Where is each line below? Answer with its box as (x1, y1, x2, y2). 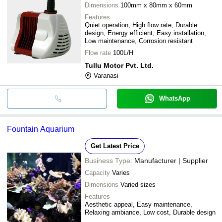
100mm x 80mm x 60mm (120, 1, 192, 9)
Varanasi (94, 71, 118, 79)
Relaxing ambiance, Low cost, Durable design (85, 208, 216, 216)
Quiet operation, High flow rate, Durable (85, 21, 197, 29)
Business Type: (85, 156, 132, 165)
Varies (112, 168, 130, 176)
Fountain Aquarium (7, 124, 74, 133)
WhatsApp (159, 94, 190, 102)
